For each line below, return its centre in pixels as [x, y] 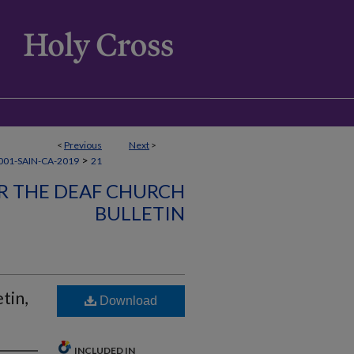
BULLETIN [140, 213]
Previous [83, 145]
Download [127, 301]
